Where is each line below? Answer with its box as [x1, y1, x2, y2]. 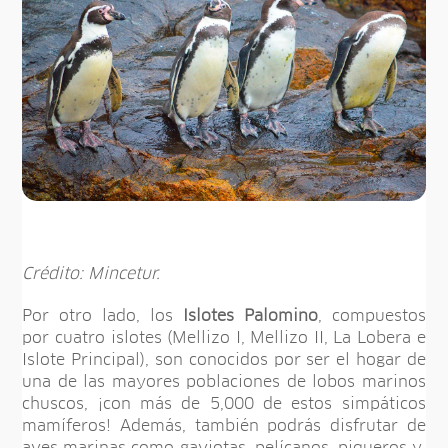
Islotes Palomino [182, 307, 318, 324]
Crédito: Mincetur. [22, 265, 161, 282]
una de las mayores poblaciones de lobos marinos [22, 373, 426, 390]
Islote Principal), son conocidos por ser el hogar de [22, 351, 426, 368]
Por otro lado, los [22, 307, 183, 324]
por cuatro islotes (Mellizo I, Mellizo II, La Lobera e [22, 329, 426, 346]
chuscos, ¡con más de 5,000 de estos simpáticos [22, 395, 426, 412]
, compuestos [317, 307, 426, 324]
